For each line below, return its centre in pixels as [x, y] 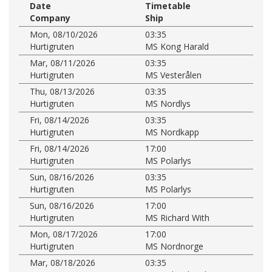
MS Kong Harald [177, 46]
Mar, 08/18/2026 [63, 262]
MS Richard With [177, 217]
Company [50, 18]
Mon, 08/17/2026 [64, 234]
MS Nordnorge [174, 246]
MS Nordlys [168, 103]
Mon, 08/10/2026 [64, 34]
